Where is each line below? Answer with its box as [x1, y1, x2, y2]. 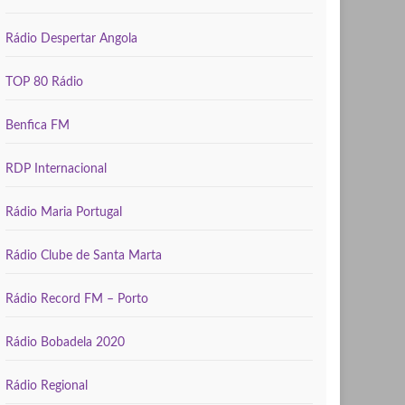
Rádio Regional [5, 380, 88, 392]
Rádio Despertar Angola [5, 33, 137, 45]
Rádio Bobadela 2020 [5, 336, 125, 349]
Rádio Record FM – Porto [5, 293, 148, 306]
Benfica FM [5, 119, 70, 132]
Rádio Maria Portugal [5, 206, 122, 219]
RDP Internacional [5, 163, 107, 175]
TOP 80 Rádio [5, 76, 83, 89]
